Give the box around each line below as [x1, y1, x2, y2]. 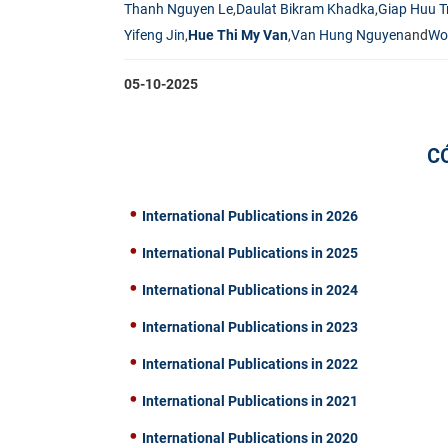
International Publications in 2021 [142, 392, 358, 409]
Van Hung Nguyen [291, 26, 404, 43]
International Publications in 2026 [142, 207, 358, 224]
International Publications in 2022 [142, 355, 358, 372]
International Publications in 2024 [142, 281, 358, 298]
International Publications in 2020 [142, 429, 358, 446]
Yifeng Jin [124, 26, 185, 43]
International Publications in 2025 [142, 244, 358, 261]
